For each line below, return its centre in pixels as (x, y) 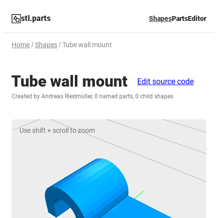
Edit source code (165, 81)
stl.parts (36, 18)
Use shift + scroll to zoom (57, 130)
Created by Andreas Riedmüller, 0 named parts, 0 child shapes (92, 96)
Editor (197, 19)
